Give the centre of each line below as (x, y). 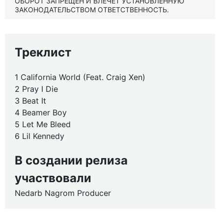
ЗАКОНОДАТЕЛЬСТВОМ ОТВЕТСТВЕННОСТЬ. (92, 10)
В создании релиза (71, 160)
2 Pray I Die (36, 89)
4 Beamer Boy (41, 112)
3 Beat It (30, 101)
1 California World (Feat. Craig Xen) (80, 77)
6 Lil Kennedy (40, 136)
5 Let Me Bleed (43, 124)
